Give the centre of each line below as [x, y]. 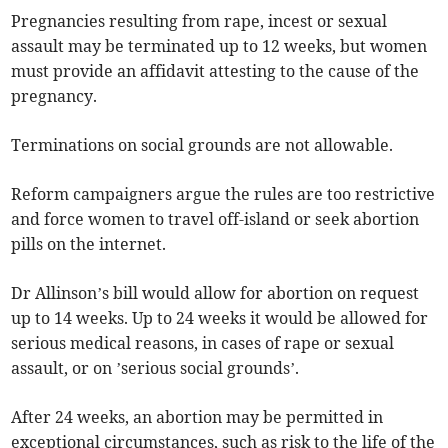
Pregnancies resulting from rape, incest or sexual [199, 21]
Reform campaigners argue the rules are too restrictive [223, 194]
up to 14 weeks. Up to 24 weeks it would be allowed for [220, 318]
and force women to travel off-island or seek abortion [215, 219]
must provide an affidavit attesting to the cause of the [215, 71]
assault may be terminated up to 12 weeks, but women [219, 46]
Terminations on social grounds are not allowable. [202, 145]
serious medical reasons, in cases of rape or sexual [203, 343]
